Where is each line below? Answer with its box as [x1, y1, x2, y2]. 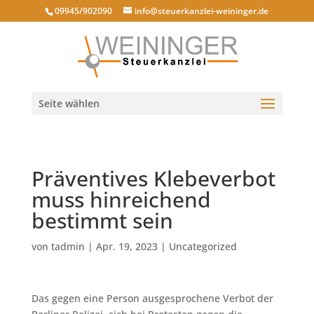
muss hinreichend [31, 185, 211, 214]
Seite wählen [38, 97, 100, 110]
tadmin [50, 240, 85, 253]
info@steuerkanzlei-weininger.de [135, 5, 269, 17]
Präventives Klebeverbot [31, 164, 275, 193]
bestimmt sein [31, 206, 173, 235]
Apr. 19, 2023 [95, 240, 158, 253]
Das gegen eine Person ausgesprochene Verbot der [31, 292, 273, 305]
